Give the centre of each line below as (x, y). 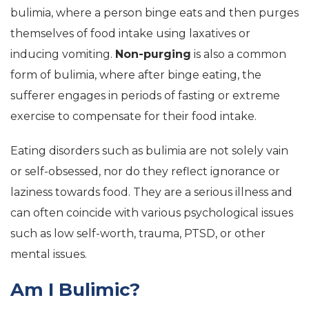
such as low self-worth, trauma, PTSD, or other (138, 233)
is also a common (239, 54)
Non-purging (153, 54)
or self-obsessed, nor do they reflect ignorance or (145, 171)
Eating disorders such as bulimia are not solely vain (149, 151)
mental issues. (49, 254)
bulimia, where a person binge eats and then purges (154, 13)
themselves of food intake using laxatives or (130, 33)
